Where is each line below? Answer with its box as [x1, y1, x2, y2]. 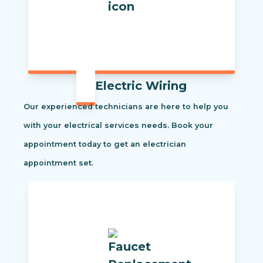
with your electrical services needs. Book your [23, 121, 213, 130]
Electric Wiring [95, 79, 187, 93]
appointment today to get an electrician [23, 140, 186, 149]
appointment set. [23, 159, 93, 168]
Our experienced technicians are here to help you [23, 102, 228, 112]
